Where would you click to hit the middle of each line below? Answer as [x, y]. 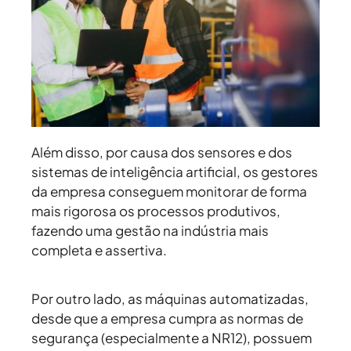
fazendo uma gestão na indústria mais [150, 231]
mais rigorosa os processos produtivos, [156, 211]
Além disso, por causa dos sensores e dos [162, 152]
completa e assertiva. [100, 250]
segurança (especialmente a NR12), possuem [172, 338]
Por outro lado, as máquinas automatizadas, [170, 299]
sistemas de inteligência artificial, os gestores [175, 172]
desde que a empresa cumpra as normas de [167, 318]
